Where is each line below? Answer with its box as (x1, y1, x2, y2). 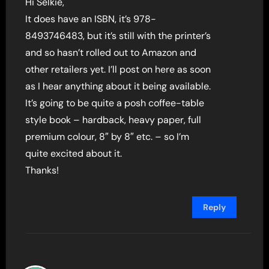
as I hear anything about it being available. (25, 80, 211, 93)
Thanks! (25, 164, 59, 177)
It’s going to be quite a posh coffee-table (25, 97, 205, 110)
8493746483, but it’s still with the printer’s (25, 29, 211, 43)
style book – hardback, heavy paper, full (25, 113, 202, 127)
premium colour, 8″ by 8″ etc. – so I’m (25, 130, 190, 144)
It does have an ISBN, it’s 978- (25, 13, 157, 26)
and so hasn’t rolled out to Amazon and (25, 46, 197, 59)
